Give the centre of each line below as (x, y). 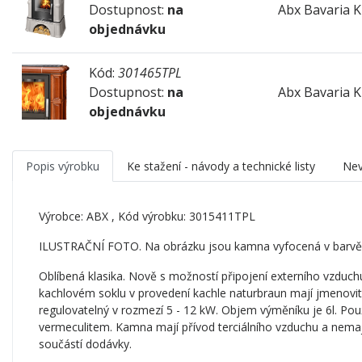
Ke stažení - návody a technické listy (221, 166)
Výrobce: (63, 216)
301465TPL (150, 72)
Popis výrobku (63, 166)
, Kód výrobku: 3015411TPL (182, 216)
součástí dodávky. (85, 343)
